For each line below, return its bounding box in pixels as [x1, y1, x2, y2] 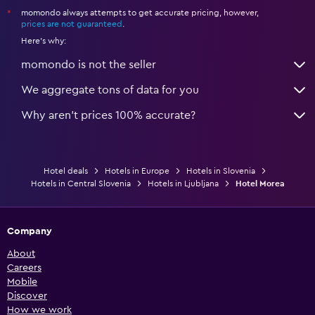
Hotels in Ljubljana [147, 179, 219, 188]
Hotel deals [43, 166, 88, 175]
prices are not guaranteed [21, 19, 122, 28]
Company [7, 226, 52, 236]
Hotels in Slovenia [186, 166, 255, 175]
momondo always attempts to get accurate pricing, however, [21, 8, 259, 17]
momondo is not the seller [21, 58, 156, 70]
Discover [7, 290, 47, 301]
